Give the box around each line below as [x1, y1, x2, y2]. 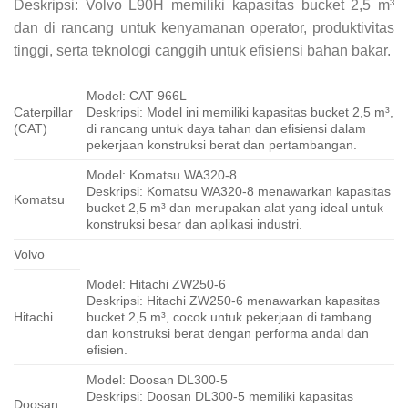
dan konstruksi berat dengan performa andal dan [87, 325, 370, 341]
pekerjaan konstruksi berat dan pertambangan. [87, 137, 358, 152]
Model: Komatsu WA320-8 [87, 167, 238, 182]
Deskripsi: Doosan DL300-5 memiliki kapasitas [87, 388, 354, 403]
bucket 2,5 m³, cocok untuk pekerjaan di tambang [87, 309, 372, 324]
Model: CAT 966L [87, 87, 188, 103]
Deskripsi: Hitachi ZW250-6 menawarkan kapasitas [87, 292, 381, 308]
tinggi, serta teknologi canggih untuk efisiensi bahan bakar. [14, 42, 391, 58]
